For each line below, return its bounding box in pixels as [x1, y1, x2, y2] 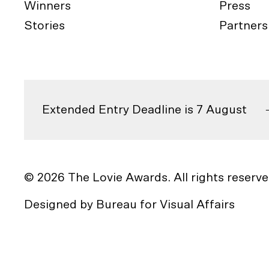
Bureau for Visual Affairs [96, 199, 235, 211]
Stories [24, 19, 65, 32]
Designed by [24, 199, 96, 211]
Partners [219, 19, 268, 32]
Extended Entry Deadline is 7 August [42, 104, 247, 116]
